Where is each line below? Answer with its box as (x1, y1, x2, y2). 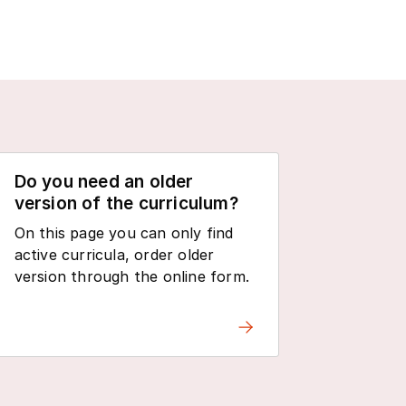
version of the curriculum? (14, 193, 238, 215)
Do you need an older (14, 171, 194, 193)
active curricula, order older (14, 246, 215, 265)
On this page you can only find (14, 224, 234, 243)
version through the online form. (14, 267, 250, 286)
